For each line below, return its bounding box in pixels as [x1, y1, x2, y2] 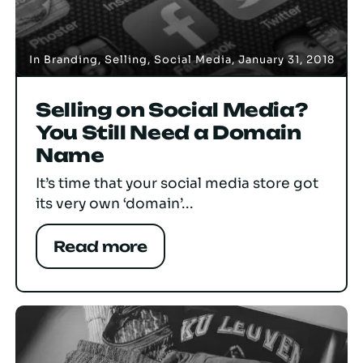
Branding [43, 52, 98, 66]
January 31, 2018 [237, 52, 335, 66]
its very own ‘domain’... [36, 194, 194, 212]
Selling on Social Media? [36, 98, 308, 122]
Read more [53, 237, 147, 255]
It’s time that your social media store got [36, 173, 318, 192]
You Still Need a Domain [36, 121, 301, 144]
